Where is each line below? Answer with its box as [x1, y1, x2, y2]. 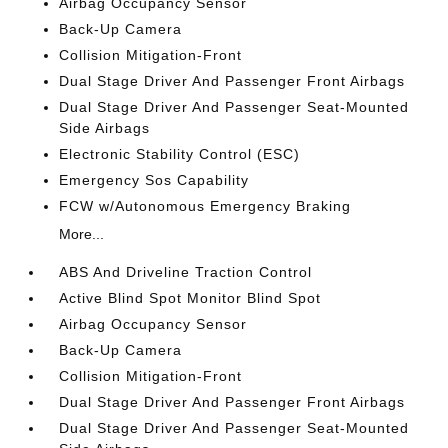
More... [59, 226, 105, 242]
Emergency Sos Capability [59, 172, 250, 188]
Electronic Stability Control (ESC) [59, 146, 301, 162]
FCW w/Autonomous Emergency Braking [59, 198, 352, 214]
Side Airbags [59, 120, 151, 136]
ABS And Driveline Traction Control [59, 264, 313, 280]
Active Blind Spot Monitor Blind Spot [59, 290, 322, 306]
